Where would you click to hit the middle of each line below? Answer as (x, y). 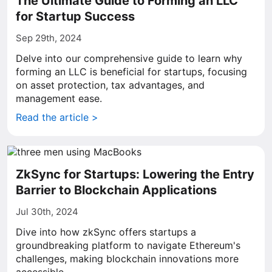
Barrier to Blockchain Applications (116, 190)
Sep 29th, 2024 (49, 38)
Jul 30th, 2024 (47, 212)
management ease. (59, 98)
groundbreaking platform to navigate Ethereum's (128, 245)
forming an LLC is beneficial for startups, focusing (131, 72)
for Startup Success (75, 16)
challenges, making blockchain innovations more (127, 259)
